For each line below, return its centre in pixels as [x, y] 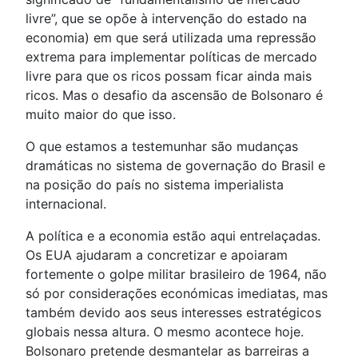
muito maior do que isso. [101, 115]
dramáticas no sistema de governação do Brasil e [175, 166]
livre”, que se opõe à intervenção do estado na [166, 19]
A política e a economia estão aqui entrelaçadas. [173, 236]
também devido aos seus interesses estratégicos [173, 313]
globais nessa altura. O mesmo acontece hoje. [165, 332]
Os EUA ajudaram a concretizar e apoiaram [157, 255]
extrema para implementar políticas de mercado [171, 57]
